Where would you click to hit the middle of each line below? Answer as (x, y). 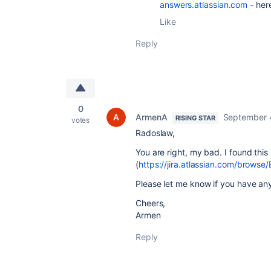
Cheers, (151, 203)
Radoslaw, (155, 133)
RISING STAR (195, 118)
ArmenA (152, 117)
